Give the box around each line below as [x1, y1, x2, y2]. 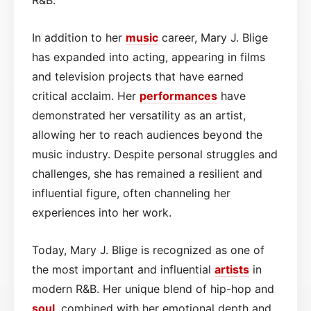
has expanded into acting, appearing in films [32, 49, 265, 64]
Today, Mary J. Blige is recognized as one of [32, 242, 264, 257]
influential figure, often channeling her [32, 185, 230, 200]
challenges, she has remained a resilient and [32, 166, 262, 180]
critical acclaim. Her [32, 88, 140, 103]
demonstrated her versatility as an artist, [32, 108, 246, 122]
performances [140, 88, 217, 103]
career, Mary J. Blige [158, 30, 268, 44]
